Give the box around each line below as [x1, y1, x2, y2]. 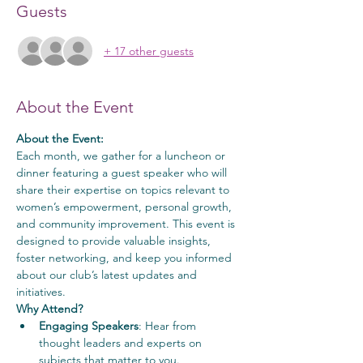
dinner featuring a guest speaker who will [16, 165, 230, 180]
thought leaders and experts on [39, 335, 205, 350]
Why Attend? [16, 301, 83, 316]
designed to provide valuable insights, [16, 233, 214, 248]
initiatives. [16, 284, 66, 299]
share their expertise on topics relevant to [16, 182, 233, 197]
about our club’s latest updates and [16, 267, 200, 282]
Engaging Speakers [39, 318, 139, 333]
